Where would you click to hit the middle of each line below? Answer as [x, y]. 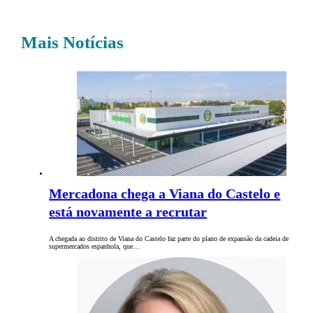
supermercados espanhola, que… [95, 247]
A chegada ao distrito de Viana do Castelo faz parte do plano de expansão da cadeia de [169, 239]
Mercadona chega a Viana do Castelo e [165, 194]
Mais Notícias [73, 43]
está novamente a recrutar [128, 212]
